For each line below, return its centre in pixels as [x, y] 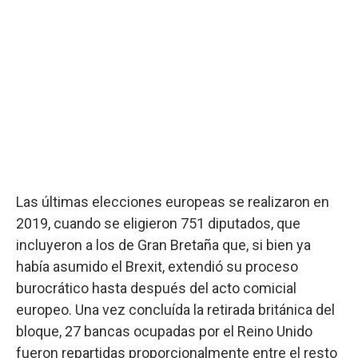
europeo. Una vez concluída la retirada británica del [175, 309]
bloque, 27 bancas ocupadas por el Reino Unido [164, 331]
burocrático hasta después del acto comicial [156, 288]
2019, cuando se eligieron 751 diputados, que [158, 223]
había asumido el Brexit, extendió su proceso [157, 266]
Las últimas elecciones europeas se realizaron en [173, 201]
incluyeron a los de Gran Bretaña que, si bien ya [163, 245]
